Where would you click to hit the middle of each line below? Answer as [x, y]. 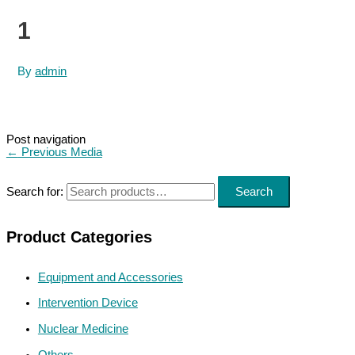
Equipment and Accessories [110, 277]
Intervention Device [88, 303]
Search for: [34, 192]
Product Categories [79, 237]
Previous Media [60, 153]
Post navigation [46, 140]
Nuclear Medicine [83, 328]
